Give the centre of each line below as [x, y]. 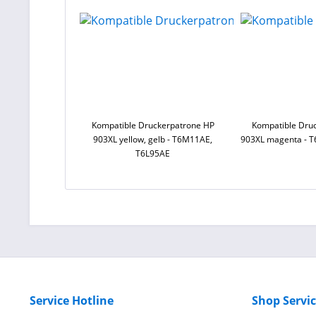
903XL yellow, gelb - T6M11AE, [153, 139]
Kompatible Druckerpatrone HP [153, 125]
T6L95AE [153, 153]
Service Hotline [72, 300]
